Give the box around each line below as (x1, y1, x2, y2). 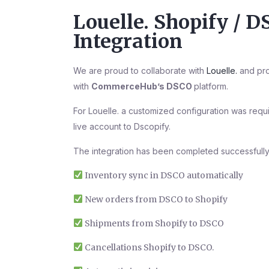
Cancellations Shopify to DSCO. (82, 241, 214, 253)
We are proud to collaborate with (73, 65, 207, 76)
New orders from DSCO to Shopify (82, 193, 228, 205)
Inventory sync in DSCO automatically (82, 169, 243, 181)
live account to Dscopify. (73, 121, 171, 131)
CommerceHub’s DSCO (91, 80, 194, 91)
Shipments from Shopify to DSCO (82, 217, 224, 229)
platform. (194, 80, 231, 91)
